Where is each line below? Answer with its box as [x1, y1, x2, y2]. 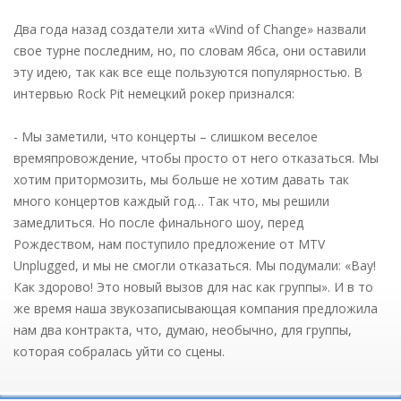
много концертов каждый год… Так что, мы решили [13, 192, 329, 209]
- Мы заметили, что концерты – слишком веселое [13, 127, 318, 145]
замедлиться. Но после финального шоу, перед [13, 213, 303, 231]
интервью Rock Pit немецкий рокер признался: [13, 84, 294, 102]
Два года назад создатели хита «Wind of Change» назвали [13, 20, 366, 38]
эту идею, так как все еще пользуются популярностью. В [13, 63, 363, 81]
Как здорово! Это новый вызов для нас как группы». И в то [13, 277, 373, 295]
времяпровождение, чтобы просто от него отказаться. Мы [13, 149, 379, 166]
